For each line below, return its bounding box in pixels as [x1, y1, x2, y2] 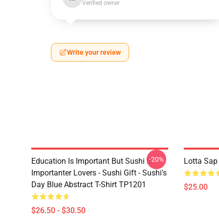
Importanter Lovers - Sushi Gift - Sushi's [31, 168, 167, 177]
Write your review [67, 48, 121, 56]
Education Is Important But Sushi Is [31, 156, 153, 166]
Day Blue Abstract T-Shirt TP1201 [31, 180, 146, 189]
